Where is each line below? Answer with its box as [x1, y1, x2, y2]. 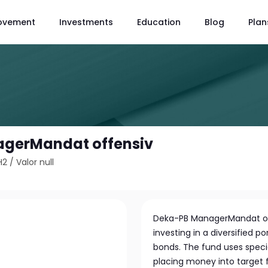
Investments [59, 16, 113, 28]
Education [137, 16, 181, 28]
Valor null [16, 156, 54, 168]
